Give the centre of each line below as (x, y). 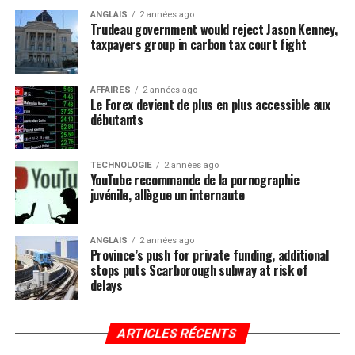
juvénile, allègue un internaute (167, 195)
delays (106, 285)
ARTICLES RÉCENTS (177, 333)
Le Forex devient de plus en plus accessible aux (210, 105)
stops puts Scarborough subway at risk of (199, 270)
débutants (116, 120)
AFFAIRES (110, 90)
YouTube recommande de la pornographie (195, 180)
